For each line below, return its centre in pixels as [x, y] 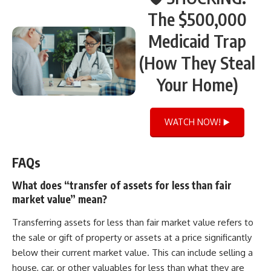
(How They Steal [197, 62]
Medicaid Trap [197, 41]
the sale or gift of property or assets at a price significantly [132, 237]
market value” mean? [60, 199]
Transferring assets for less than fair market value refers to [133, 222]
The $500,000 [197, 19]
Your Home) [197, 84]
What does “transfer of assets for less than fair [122, 185]
